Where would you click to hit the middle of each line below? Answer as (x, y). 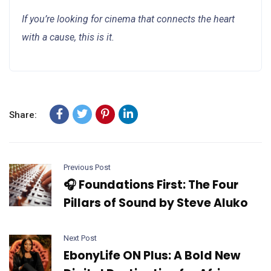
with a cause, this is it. (68, 37)
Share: (23, 115)
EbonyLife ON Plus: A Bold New (152, 255)
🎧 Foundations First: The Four (151, 184)
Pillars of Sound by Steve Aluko (156, 203)
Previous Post (87, 167)
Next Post (80, 238)
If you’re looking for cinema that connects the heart (128, 19)
